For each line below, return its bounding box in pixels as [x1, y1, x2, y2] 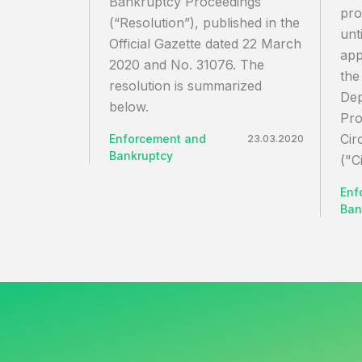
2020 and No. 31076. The [109, 57, 264, 73]
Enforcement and [109, 132, 206, 145]
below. [109, 99, 149, 115]
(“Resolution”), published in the [109, 15, 300, 31]
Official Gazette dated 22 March [109, 36, 301, 52]
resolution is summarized [109, 78, 262, 94]
